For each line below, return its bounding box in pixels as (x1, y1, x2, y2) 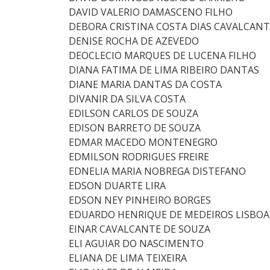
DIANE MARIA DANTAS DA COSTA (69, 78, 222, 91)
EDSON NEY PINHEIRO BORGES (69, 193, 211, 207)
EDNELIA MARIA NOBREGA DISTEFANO (69, 165, 246, 178)
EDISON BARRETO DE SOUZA (69, 121, 201, 134)
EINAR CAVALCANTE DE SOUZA (69, 222, 210, 236)
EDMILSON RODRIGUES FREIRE (69, 150, 209, 163)
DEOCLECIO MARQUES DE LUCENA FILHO (69, 49, 256, 62)
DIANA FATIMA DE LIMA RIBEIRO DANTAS (69, 63, 259, 77)
